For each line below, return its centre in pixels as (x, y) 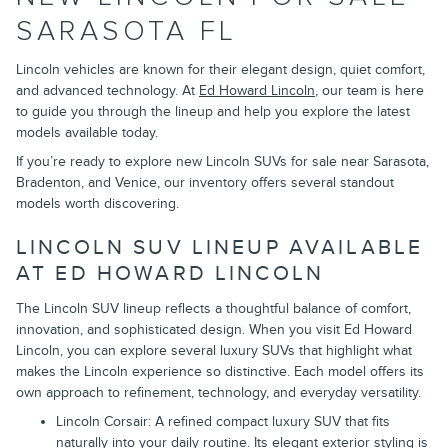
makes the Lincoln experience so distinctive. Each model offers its (220, 371)
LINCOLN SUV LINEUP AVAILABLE (220, 248)
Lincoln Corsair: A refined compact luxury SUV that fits (223, 421)
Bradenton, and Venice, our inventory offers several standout (205, 183)
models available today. (87, 133)
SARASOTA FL (127, 30)
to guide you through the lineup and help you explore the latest (213, 112)
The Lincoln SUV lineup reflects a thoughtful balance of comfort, (213, 308)
